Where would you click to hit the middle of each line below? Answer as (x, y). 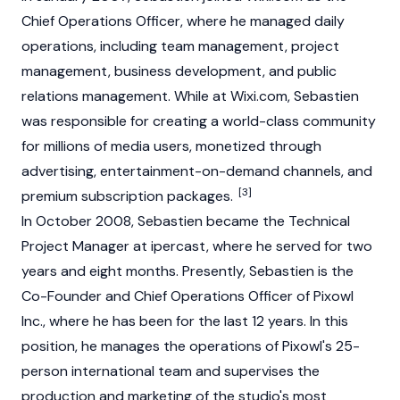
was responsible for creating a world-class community (199, 121)
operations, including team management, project (180, 46)
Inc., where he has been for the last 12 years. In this (185, 321)
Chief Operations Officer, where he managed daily (183, 21)
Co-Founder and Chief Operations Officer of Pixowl (187, 296)
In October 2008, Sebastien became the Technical (186, 221)
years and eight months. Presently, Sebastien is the (187, 271)
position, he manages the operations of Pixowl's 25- (191, 346)
